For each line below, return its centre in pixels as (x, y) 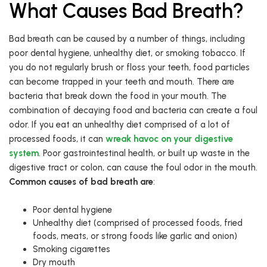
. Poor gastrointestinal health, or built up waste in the (144, 153)
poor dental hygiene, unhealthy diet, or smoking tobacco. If (127, 53)
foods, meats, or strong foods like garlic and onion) (135, 236)
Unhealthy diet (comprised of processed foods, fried (138, 223)
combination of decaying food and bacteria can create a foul (133, 111)
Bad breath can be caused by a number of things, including (127, 39)
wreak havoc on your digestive (169, 139)
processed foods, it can (57, 139)
